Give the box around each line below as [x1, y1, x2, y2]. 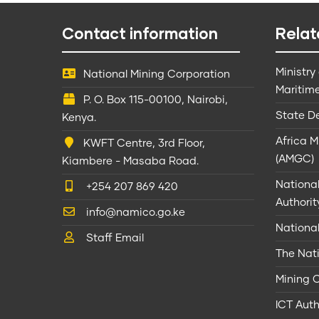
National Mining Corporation [83, 68, 230, 80]
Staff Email [83, 232, 144, 244]
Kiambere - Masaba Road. [62, 155, 199, 167]
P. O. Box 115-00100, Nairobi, [83, 94, 228, 105]
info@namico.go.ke [83, 206, 185, 218]
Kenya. [62, 112, 96, 123]
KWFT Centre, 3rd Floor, [83, 137, 205, 149]
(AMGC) [276, 153, 314, 164]
